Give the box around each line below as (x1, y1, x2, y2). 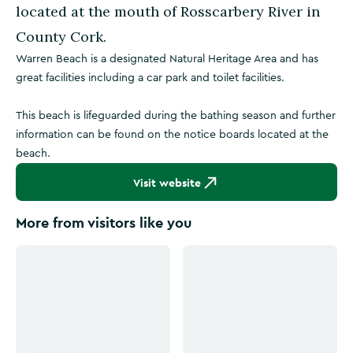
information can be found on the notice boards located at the (16, 129, 329, 140)
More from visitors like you (16, 214, 191, 232)
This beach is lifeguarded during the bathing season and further (16, 110, 336, 121)
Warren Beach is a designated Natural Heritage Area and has (16, 54, 318, 65)
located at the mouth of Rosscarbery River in (16, 2, 320, 20)
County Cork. (16, 28, 106, 46)
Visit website (133, 176, 201, 190)
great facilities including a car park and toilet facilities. (16, 72, 284, 84)
